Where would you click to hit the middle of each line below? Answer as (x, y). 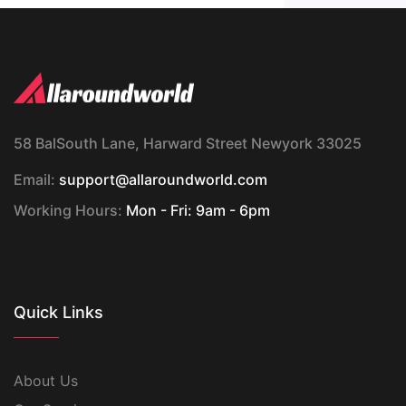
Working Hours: (68, 210)
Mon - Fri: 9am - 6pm (196, 210)
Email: (34, 179)
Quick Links (58, 312)
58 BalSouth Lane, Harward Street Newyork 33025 (188, 143)
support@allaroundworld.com (161, 179)
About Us (46, 381)
